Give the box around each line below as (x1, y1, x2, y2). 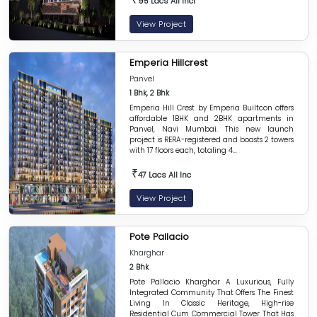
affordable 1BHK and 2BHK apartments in (129, 113, 294, 124)
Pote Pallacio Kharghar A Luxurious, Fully (129, 277, 294, 287)
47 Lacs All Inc (136, 169, 191, 180)
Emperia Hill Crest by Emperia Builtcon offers (129, 103, 294, 113)
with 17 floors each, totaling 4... (129, 145, 237, 156)
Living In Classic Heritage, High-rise (129, 298, 294, 309)
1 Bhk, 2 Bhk (129, 88, 169, 98)
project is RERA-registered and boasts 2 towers (129, 134, 294, 145)
